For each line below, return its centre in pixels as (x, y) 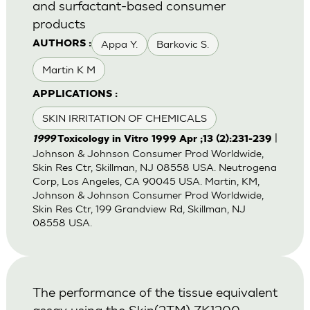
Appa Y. (119, 44)
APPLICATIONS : (75, 94)
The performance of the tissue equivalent (155, 291)
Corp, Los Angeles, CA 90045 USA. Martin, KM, (146, 181)
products (59, 24)
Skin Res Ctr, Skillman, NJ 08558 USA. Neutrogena (154, 167)
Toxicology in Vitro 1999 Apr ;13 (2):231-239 (164, 139)
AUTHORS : (62, 44)
